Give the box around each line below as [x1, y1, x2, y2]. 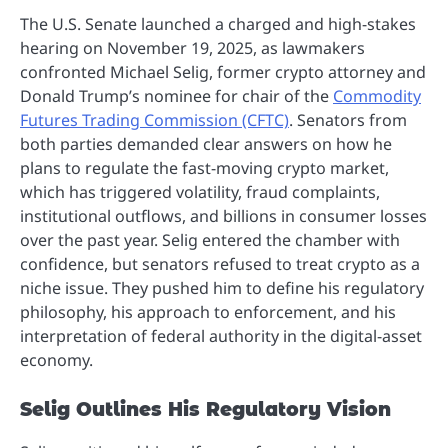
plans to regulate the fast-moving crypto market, [20, 156, 389, 179]
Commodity [333, 84, 421, 107]
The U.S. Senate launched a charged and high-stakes [20, 12, 416, 35]
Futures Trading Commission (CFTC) [20, 108, 289, 131]
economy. [20, 348, 93, 371]
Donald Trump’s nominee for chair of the [20, 84, 333, 107]
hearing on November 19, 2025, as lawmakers [20, 36, 365, 59]
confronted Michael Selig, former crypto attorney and [20, 60, 426, 83]
